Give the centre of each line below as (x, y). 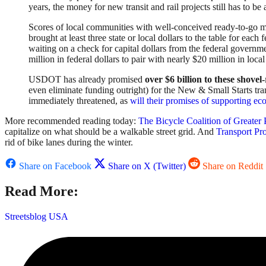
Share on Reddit (233, 166)
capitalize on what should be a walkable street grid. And (110, 132)
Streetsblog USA (37, 217)
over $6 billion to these (191, 80)
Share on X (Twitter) (147, 166)
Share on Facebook (55, 166)
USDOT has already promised (87, 80)
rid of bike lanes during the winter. (69, 142)
